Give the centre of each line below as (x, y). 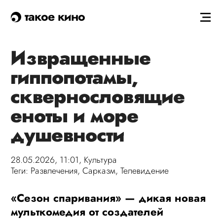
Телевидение (145, 171)
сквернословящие (98, 96)
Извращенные (81, 58)
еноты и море (74, 116)
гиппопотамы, (74, 77)
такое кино (53, 16)
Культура (101, 160)
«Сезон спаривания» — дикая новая (109, 198)
